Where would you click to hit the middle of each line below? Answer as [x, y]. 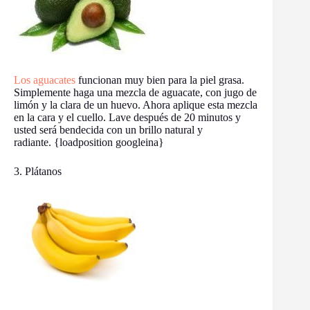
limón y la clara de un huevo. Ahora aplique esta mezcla [136, 105]
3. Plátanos [38, 172]
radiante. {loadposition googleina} [89, 143]
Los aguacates [45, 80]
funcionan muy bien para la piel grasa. [160, 80]
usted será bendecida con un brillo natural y [108, 130]
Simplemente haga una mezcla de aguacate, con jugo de [135, 93]
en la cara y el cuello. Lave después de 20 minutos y [127, 118]
